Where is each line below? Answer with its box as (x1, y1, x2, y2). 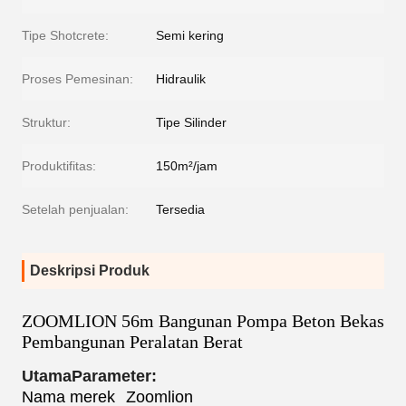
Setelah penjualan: (22, 202, 129, 217)
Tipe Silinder (156, 115, 227, 130)
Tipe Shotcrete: (22, 28, 109, 43)
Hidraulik (156, 72, 206, 86)
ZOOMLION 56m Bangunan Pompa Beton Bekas (22, 311, 384, 331)
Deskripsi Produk (30, 263, 150, 278)
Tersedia (156, 202, 205, 217)
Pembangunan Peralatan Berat (22, 332, 243, 352)
